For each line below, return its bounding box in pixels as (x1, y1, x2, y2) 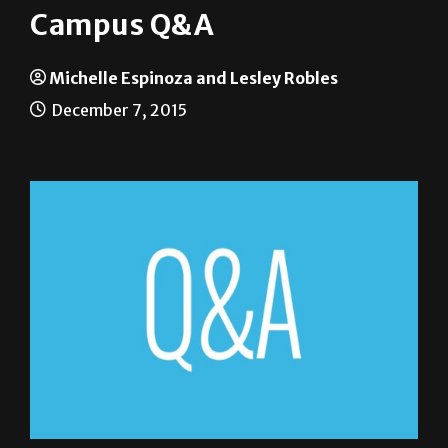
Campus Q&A (30, 7, 214, 44)
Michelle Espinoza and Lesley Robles (49, 68, 338, 89)
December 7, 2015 (49, 100, 187, 121)
